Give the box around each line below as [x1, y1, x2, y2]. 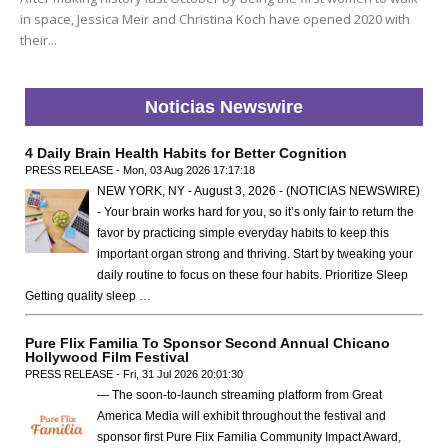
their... [20, 31, 57, 50]
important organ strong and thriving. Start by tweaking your [97, 247, 413, 262]
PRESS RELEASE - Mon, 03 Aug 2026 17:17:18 [25, 164, 255, 177]
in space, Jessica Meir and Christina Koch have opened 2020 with [20, 10, 410, 29]
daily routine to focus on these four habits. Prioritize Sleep [97, 268, 408, 283]
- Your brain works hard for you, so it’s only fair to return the [97, 205, 414, 220]
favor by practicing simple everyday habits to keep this [97, 226, 389, 241]
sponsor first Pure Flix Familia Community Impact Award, [97, 430, 401, 445]
